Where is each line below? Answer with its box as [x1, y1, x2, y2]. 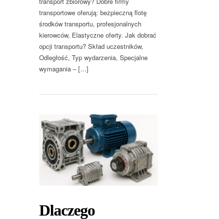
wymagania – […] [39, 64, 88, 73]
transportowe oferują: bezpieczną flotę [39, 7, 147, 17]
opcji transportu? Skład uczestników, [39, 41, 143, 51]
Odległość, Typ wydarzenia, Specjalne [39, 52, 148, 62]
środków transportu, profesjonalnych [39, 19, 141, 28]
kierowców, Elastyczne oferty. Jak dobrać [39, 30, 156, 40]
